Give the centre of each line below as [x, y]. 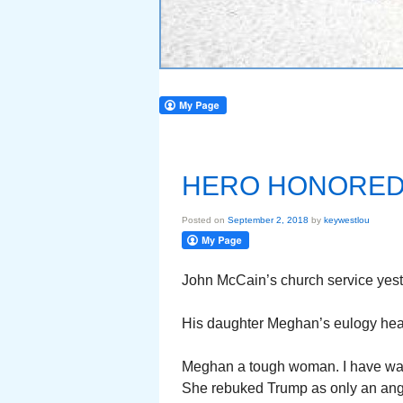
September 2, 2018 [268, 220]
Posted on [205, 220]
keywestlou [347, 220]
